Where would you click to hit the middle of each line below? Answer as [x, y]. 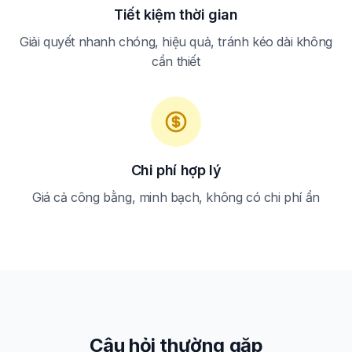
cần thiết [176, 61]
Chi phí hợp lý [176, 170]
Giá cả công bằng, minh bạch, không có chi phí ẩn [176, 197]
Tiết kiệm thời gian [176, 14]
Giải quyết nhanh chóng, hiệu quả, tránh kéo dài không [176, 41]
